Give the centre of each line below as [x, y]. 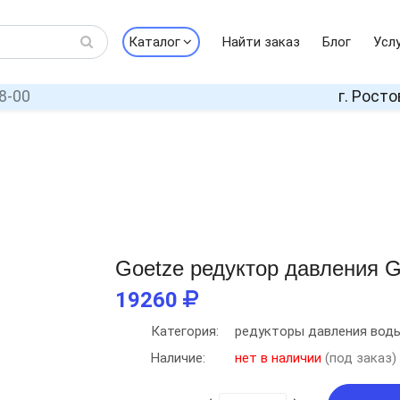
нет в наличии [278, 358]
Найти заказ [261, 42]
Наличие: [178, 358]
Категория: [185, 331]
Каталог [154, 42]
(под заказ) [359, 358]
